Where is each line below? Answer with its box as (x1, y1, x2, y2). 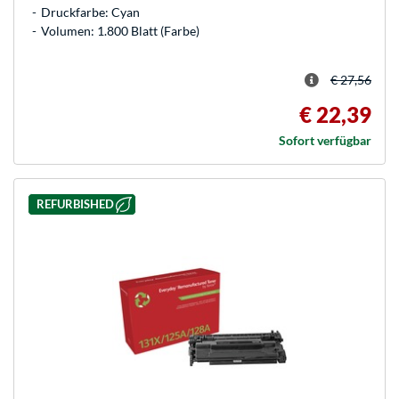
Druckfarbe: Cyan (41, 4, 140, 20)
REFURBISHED (36, 197, 114, 212)
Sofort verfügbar (279, 132, 371, 148)
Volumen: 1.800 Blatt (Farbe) (41, 22, 199, 38)
